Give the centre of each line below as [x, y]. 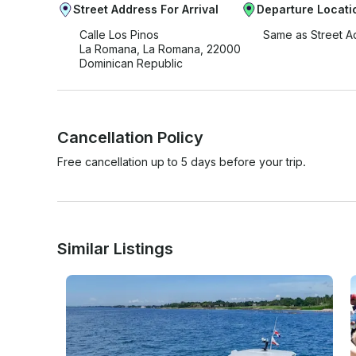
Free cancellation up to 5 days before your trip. [182, 161]
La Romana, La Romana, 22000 [160, 48]
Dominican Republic [131, 63]
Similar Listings [115, 248]
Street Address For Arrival [146, 9]
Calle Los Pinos [119, 34]
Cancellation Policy [130, 137]
